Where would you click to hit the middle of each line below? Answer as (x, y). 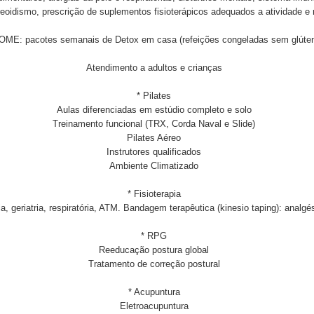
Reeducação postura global (154, 250)
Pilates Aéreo (154, 138)
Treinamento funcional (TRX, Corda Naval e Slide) (154, 124)
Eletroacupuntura (154, 306)
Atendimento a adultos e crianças (154, 68)
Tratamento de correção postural (154, 264)
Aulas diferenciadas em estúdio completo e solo (154, 110)
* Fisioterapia (154, 194)
